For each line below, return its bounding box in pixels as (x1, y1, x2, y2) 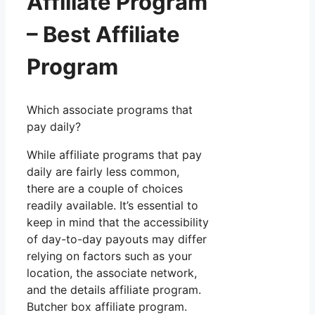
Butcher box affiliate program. (27, 299, 191, 314)
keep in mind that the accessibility (27, 214, 209, 229)
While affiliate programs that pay (27, 147, 202, 162)
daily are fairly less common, (27, 164, 179, 179)
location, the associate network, (27, 265, 197, 280)
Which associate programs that (27, 102, 193, 117)
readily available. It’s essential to (27, 198, 198, 212)
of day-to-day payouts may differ (27, 231, 207, 246)
